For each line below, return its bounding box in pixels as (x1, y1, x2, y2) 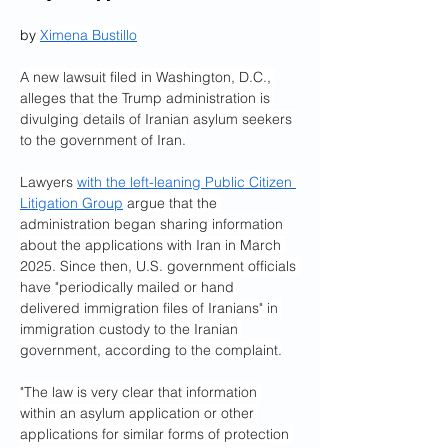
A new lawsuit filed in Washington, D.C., (20, 68, 275, 86)
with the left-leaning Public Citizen (77, 173, 296, 191)
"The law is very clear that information (20, 383, 261, 401)
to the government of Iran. (20, 131, 186, 149)
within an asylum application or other (20, 404, 258, 422)
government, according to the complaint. (20, 341, 282, 359)
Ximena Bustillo (40, 26, 137, 44)
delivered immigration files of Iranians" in (20, 299, 282, 317)
